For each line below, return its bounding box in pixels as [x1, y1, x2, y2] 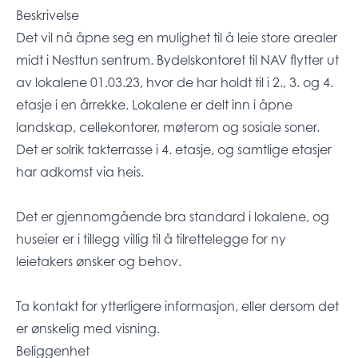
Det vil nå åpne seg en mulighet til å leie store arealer [16, 30, 337, 46]
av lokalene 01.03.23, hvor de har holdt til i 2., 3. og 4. [16, 74, 333, 91]
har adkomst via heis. [16, 164, 144, 181]
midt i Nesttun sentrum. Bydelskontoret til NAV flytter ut [16, 52, 339, 69]
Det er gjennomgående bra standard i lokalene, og [16, 209, 329, 225]
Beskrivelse [16, 7, 79, 24]
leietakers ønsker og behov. [16, 253, 181, 270]
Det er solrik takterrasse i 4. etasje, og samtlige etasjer [16, 141, 332, 158]
